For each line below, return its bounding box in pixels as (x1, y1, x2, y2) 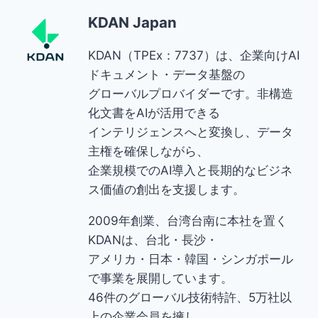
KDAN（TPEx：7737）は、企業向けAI (88, 48, 300, 62)
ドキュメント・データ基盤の (88, 67, 245, 82)
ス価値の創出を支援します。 (88, 182, 245, 197)
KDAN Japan (88, 13, 177, 31)
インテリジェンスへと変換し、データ (88, 124, 293, 139)
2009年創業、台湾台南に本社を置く (88, 213, 287, 228)
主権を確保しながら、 (88, 143, 209, 158)
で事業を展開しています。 (88, 270, 233, 285)
